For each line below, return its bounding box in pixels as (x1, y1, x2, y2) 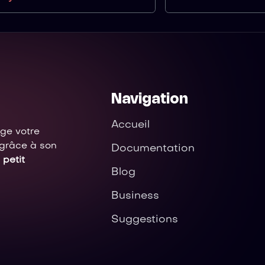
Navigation (111, 93, 189, 106)
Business (111, 191, 160, 201)
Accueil (111, 120, 150, 130)
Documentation (111, 144, 195, 154)
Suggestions (111, 215, 179, 225)
